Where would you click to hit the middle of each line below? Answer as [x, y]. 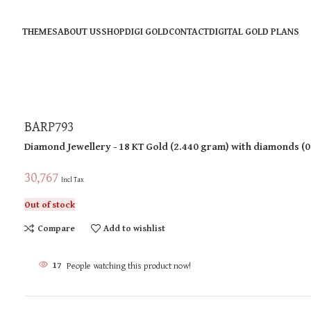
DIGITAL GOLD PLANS [254, 31]
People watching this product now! [129, 265]
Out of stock [50, 204]
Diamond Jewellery [68, 146]
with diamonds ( [268, 146]
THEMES [40, 31]
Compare [56, 228]
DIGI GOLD [146, 31]
